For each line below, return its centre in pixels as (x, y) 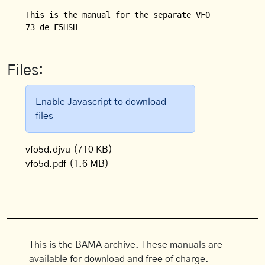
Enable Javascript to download (101, 102)
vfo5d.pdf (46, 164)
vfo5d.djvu (48, 150)
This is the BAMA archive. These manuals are (126, 245)
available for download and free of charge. (119, 259)
